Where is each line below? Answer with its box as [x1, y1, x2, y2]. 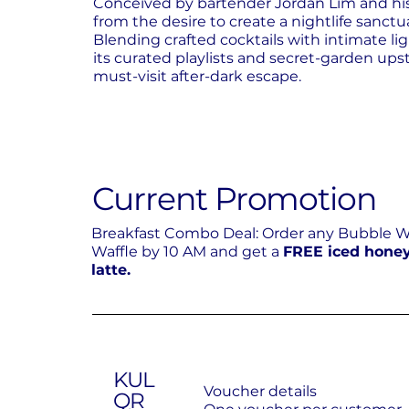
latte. [91, 260, 131, 278]
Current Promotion [91, 179, 377, 219]
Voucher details [203, 382, 317, 400]
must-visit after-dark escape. [92, 67, 301, 85]
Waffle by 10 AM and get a [91, 242, 284, 260]
